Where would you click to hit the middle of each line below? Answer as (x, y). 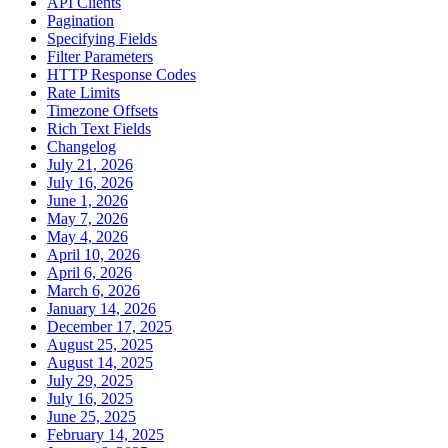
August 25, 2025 (100, 345)
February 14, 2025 (105, 435)
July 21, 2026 (90, 165)
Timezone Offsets (102, 111)
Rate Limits (83, 93)
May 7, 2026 (87, 219)
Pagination (80, 21)
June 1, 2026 (87, 201)
